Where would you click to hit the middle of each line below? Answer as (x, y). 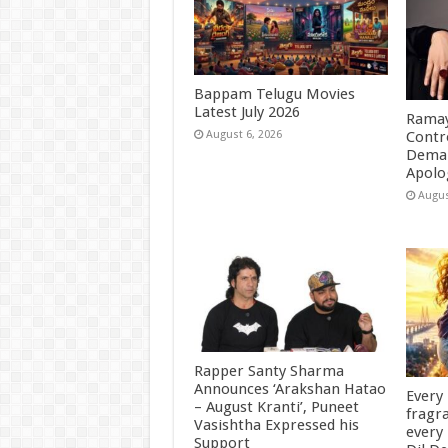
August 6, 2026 (243, 135)
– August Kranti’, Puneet (276, 406)
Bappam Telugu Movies (274, 94)
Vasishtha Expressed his (276, 424)
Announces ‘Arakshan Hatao (289, 388)
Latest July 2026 (246, 112)
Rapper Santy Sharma (268, 370)
